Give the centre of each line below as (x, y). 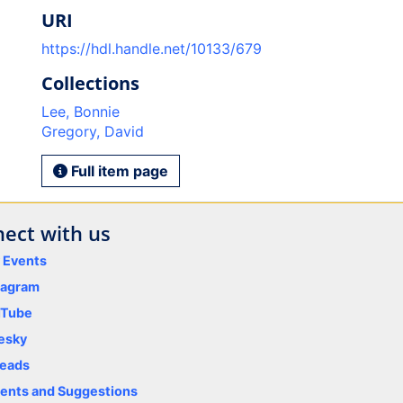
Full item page (117, 171)
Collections (90, 83)
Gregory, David (92, 131)
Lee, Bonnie (80, 112)
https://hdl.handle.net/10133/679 (151, 49)
